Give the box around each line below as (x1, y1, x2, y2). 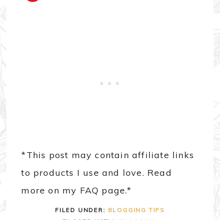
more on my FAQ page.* (21, 184, 132, 196)
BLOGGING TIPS (108, 206, 165, 214)
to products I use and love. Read (21, 166, 172, 178)
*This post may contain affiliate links (21, 149, 194, 161)
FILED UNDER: (55, 206, 108, 214)
